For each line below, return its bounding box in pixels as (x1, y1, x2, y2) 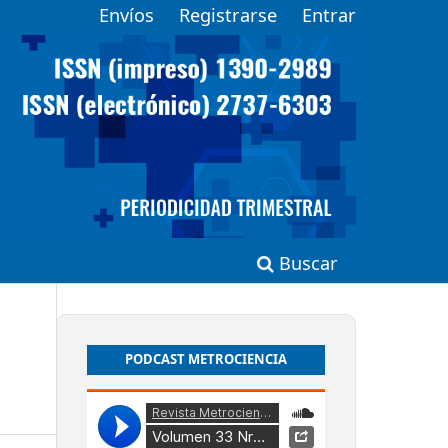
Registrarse (179, 2, 278, 27)
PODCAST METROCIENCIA (125, 349, 287, 368)
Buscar (273, 250, 338, 275)
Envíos (99, 2, 155, 27)
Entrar (302, 2, 356, 27)
